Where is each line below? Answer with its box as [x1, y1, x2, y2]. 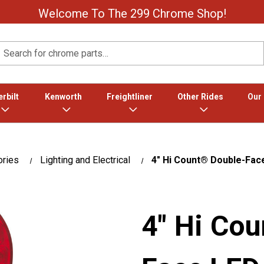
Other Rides [177, 92, 223, 101]
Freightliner [106, 92, 153, 101]
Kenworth [44, 92, 82, 101]
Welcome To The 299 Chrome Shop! [38, 6, 226, 21]
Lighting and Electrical [39, 154, 130, 166]
